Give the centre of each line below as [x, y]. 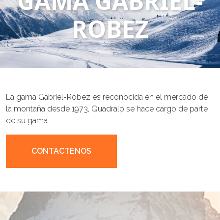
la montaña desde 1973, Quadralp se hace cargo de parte [107, 109]
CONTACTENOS [61, 151]
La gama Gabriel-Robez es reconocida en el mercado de [107, 97]
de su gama [27, 120]
